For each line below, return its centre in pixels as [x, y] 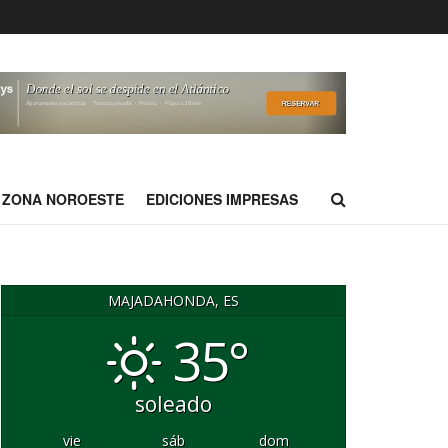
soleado [173, 403]
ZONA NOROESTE [63, 199]
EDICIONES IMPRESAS [222, 199]
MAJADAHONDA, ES [173, 301]
